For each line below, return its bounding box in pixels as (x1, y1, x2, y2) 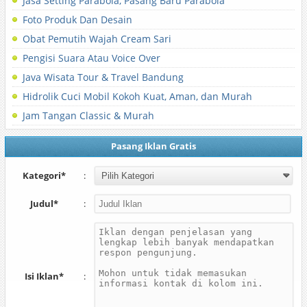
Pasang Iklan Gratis (110, 140, 196, 152)
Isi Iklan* (25, 270, 64, 282)
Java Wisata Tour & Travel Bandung (22, 71, 184, 84)
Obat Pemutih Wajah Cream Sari (22, 32, 171, 45)
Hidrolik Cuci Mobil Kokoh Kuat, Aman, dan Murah (22, 90, 252, 103)
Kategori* (23, 169, 66, 182)
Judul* (30, 197, 59, 210)
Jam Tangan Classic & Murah (22, 109, 154, 122)
